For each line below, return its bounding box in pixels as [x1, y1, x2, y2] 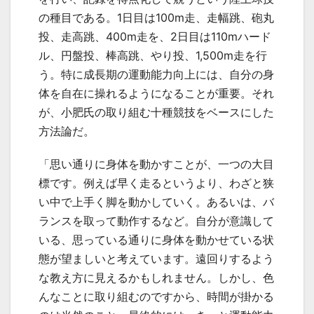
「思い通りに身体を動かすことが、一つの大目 [39, 156, 274, 171]
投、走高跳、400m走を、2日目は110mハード [39, 29, 271, 43]
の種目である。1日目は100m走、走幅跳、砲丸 [39, 10, 274, 25]
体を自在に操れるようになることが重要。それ [39, 86, 274, 100]
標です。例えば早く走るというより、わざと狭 [39, 175, 274, 190]
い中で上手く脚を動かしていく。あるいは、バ [39, 194, 274, 209]
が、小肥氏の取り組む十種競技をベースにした [39, 104, 274, 119]
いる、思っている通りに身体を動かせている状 [39, 232, 274, 247]
